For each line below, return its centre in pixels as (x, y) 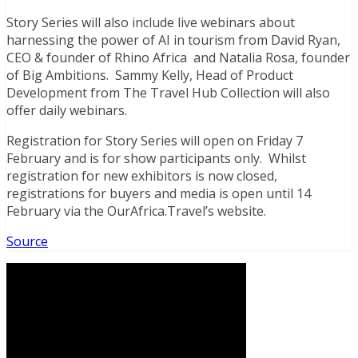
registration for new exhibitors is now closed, (142, 176)
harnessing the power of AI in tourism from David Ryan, (173, 40)
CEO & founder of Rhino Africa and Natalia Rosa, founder (178, 58)
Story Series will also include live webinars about (151, 23)
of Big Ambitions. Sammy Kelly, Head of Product (150, 76)
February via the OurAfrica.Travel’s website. (136, 211)
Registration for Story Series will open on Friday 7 (155, 141)
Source (27, 242)
